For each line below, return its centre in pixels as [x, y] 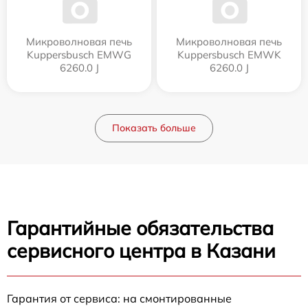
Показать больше [154, 128]
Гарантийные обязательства [140, 228]
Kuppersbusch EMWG [79, 55]
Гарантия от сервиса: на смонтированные [119, 299]
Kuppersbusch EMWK [229, 55]
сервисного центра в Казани [141, 251]
